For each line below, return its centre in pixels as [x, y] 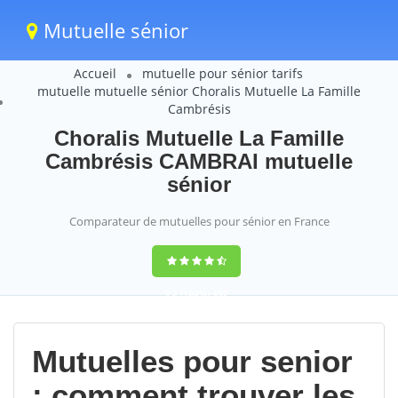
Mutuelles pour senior [192, 361]
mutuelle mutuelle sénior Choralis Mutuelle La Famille [199, 91]
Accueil [95, 73]
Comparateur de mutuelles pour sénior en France [199, 221]
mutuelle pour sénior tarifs [222, 73]
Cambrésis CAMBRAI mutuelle [199, 161]
